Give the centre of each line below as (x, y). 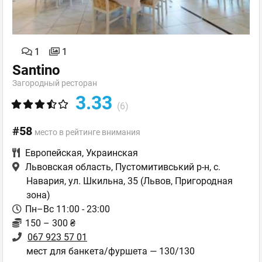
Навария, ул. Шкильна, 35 (82, 181)
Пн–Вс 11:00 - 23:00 (68, 209)
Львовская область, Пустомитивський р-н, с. (123, 167)
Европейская (54, 153)
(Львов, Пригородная (185, 181)
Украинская (112, 153)
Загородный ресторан (55, 83)
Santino (36, 70)
